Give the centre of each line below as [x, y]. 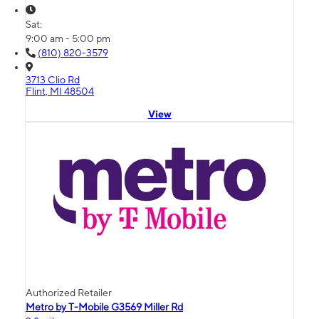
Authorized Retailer [69, 292]
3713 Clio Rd [53, 79]
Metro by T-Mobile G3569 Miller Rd [104, 307]
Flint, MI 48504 [60, 91]
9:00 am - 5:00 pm [68, 38]
